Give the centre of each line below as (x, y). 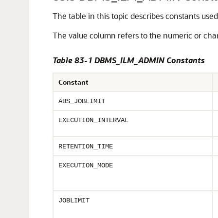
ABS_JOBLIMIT (82, 101)
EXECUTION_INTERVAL (93, 120)
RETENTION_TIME (86, 146)
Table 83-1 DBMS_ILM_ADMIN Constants (129, 60)
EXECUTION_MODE (86, 165)
